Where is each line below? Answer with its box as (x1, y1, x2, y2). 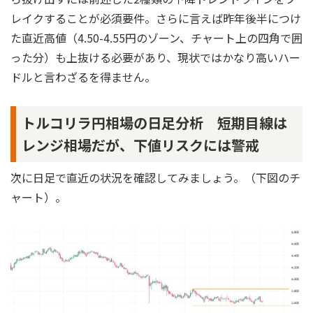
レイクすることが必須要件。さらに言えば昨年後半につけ (10, 9, 301, 27)
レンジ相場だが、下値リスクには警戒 (22, 134, 259, 155)
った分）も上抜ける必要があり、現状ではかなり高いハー (10, 48, 300, 66)
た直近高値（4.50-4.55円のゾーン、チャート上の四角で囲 (10, 29, 303, 46)
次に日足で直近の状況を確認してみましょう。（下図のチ (10, 168, 300, 186)
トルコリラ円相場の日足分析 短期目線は (22, 112, 287, 133)
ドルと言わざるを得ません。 (10, 68, 156, 85)
